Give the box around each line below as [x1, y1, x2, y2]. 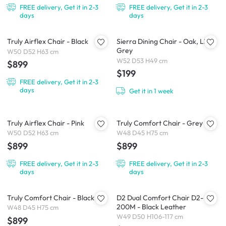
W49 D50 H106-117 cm [117, 212, 183, 221]
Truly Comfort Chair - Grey [117, 118, 203, 128]
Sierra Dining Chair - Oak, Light [117, 36, 216, 46]
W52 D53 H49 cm [117, 56, 167, 65]
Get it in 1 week [129, 86, 174, 95]
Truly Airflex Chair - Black [7, 36, 88, 46]
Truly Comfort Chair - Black [7, 193, 94, 202]
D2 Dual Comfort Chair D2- [117, 193, 203, 202]
